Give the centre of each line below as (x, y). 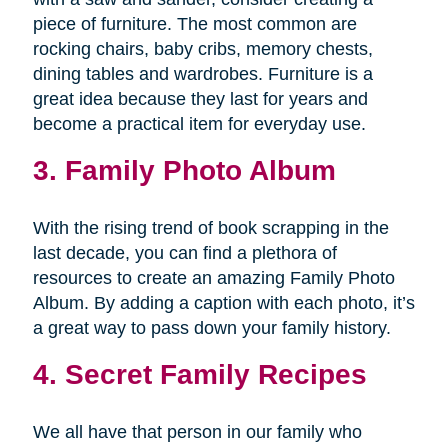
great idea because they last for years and (200, 99)
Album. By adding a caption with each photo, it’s (223, 303)
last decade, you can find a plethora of (184, 253)
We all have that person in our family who (197, 432)
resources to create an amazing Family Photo (213, 278)
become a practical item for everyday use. (199, 124)
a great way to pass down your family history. (211, 328)
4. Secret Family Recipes (199, 374)
